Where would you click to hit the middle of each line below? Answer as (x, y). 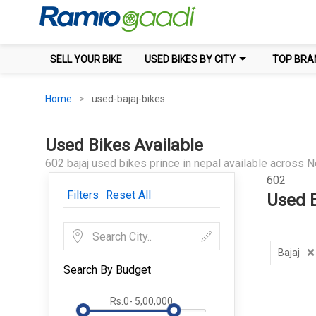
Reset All (128, 195)
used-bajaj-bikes (128, 99)
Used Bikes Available (124, 145)
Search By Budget (107, 270)
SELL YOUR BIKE (86, 59)
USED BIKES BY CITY (190, 59)
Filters (83, 195)
